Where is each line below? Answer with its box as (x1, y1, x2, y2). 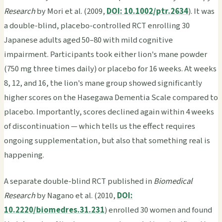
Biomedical (154, 175, 192, 187)
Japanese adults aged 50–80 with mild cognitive (4, 34, 173, 46)
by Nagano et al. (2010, (35, 189, 117, 202)
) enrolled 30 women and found (105, 204, 212, 216)
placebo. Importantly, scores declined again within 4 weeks (4, 106, 214, 118)
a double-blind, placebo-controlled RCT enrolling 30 (4, 19, 190, 32)
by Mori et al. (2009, (35, 5, 107, 17)
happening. (4, 149, 44, 161)
